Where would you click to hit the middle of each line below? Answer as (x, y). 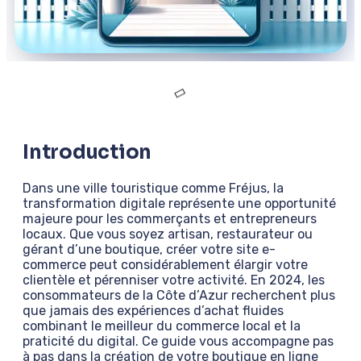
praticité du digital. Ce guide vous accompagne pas (178, 341)
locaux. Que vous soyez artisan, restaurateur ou (168, 234)
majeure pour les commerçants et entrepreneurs (170, 218)
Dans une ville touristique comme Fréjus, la (153, 188)
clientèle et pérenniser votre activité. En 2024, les (174, 280)
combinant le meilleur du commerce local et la (162, 326)
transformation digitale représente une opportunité (179, 203)
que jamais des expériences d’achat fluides (153, 310)
